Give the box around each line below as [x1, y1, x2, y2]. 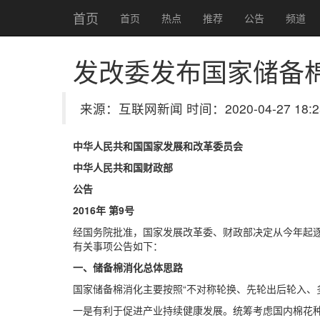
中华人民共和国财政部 [73, 160, 173, 174]
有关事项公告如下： [73, 239, 163, 253]
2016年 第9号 [73, 203, 134, 217]
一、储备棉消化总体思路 [73, 260, 183, 274]
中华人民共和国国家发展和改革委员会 [73, 139, 243, 153]
